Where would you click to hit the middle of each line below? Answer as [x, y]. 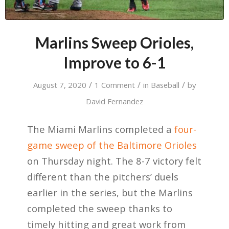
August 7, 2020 [60, 85]
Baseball [165, 85]
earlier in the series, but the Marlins [110, 193]
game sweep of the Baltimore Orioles [112, 145]
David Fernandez [114, 101]
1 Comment [114, 85]
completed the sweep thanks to [99, 209]
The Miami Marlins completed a [100, 129]
